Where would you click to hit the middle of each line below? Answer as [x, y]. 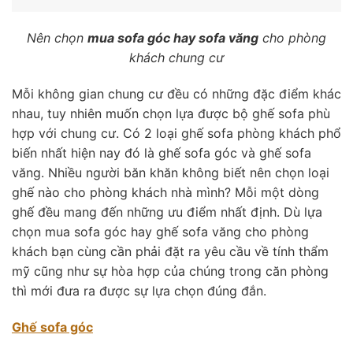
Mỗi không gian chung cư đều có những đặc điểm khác [176, 93]
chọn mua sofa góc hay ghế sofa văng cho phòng [160, 231]
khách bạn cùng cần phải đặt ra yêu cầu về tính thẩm [170, 251]
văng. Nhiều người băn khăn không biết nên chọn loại [171, 172]
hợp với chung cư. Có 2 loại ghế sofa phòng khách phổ [176, 133]
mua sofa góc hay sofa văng [173, 38]
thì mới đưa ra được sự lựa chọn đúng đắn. [139, 290]
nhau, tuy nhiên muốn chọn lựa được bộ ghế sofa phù [171, 113]
